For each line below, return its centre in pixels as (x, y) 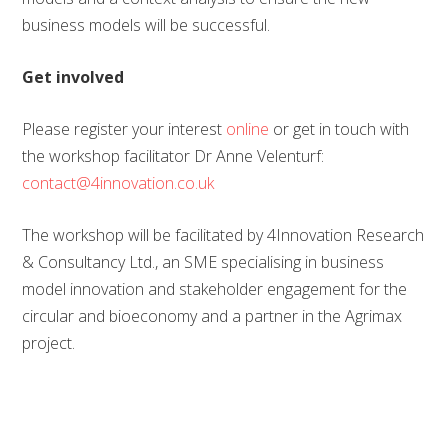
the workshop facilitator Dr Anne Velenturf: (173, 156)
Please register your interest (124, 129)
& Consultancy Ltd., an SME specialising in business (203, 262)
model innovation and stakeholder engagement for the (215, 289)
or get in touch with (339, 129)
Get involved (73, 77)
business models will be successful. (146, 25)
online (248, 129)
